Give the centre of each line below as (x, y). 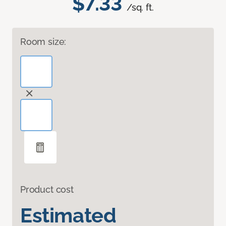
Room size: (43, 42)
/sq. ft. (140, 8)
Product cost (47, 190)
